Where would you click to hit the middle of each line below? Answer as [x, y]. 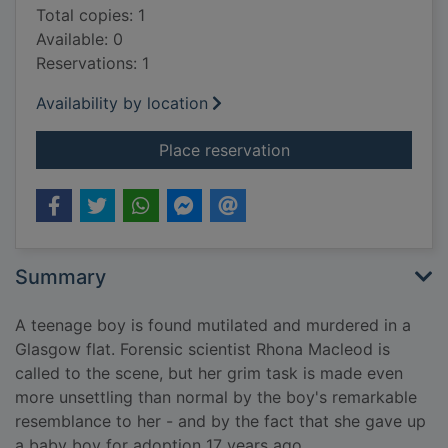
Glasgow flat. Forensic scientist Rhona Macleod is [202, 349]
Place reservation [224, 150]
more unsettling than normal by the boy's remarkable [216, 397]
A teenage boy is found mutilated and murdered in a [213, 325]
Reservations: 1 [92, 63]
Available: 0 [79, 39]
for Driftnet [331, 149]
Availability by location [122, 103]
